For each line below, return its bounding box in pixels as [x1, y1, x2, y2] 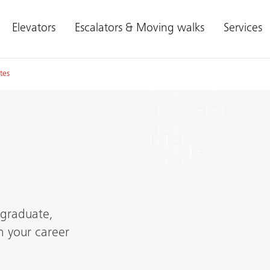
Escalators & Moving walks [75, 23, 204, 35]
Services [224, 23, 262, 35]
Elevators [12, 23, 55, 35]
